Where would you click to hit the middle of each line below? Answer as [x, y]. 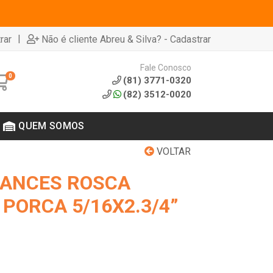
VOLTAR [172, 151]
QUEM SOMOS [51, 126]
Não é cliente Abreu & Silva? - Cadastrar [126, 39]
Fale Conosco [165, 67]
